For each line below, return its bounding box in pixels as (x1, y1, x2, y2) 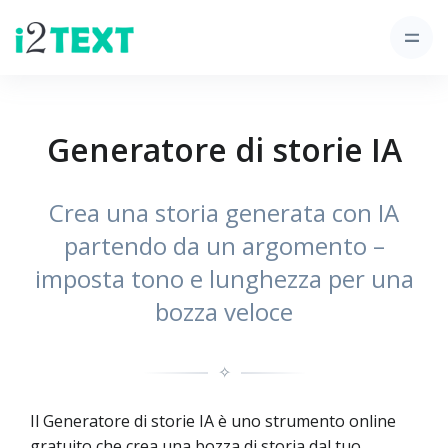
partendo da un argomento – (63, 229, 385, 262)
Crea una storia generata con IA (49, 196, 399, 229)
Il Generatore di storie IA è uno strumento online (30, 410, 396, 432)
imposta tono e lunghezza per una (34, 262, 414, 295)
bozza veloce (155, 295, 293, 328)
